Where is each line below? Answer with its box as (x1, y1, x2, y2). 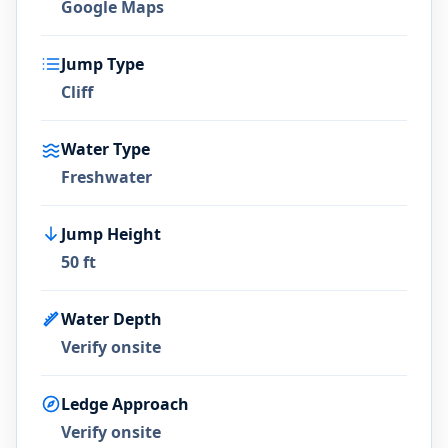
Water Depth (61, 308, 162, 330)
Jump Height (61, 223, 161, 245)
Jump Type (61, 53, 144, 75)
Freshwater (61, 166, 152, 188)
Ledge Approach (61, 393, 189, 415)
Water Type (61, 138, 150, 160)
